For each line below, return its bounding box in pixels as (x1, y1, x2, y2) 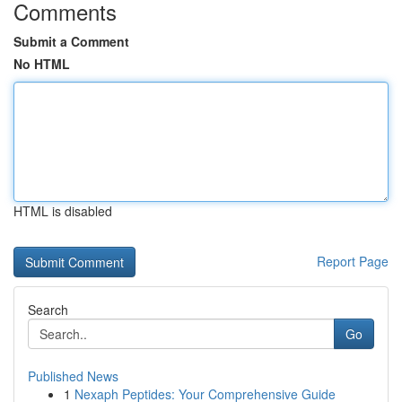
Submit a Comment (13, 32, 129, 50)
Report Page (317, 252, 389, 270)
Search (28, 301, 68, 319)
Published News (28, 367, 118, 385)
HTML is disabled (13, 202, 112, 220)
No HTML (13, 55, 70, 73)
